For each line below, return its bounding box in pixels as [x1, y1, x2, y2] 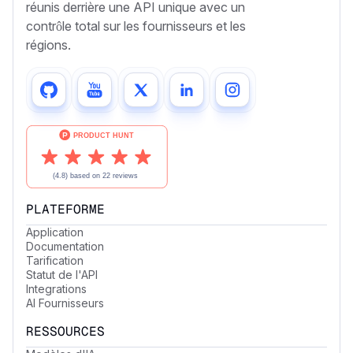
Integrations [26, 281, 87, 295]
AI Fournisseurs [26, 295, 104, 310]
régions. [26, 36, 71, 53]
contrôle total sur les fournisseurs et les [26, 17, 246, 34]
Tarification [26, 253, 84, 267]
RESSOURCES [26, 322, 105, 340]
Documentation [26, 239, 104, 253]
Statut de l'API [26, 267, 98, 281]
